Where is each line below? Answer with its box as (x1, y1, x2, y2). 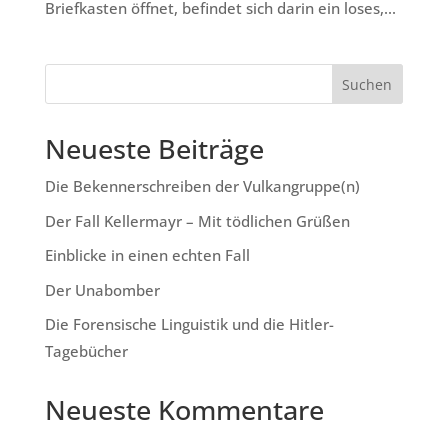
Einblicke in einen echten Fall (44, 245, 250, 266)
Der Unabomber (44, 279, 160, 300)
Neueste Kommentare (44, 391, 324, 429)
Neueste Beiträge (44, 130, 264, 168)
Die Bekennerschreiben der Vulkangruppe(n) (44, 176, 360, 197)
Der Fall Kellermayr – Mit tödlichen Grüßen (44, 210, 350, 231)
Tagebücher (44, 341, 128, 362)
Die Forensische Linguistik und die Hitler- (44, 314, 334, 335)
